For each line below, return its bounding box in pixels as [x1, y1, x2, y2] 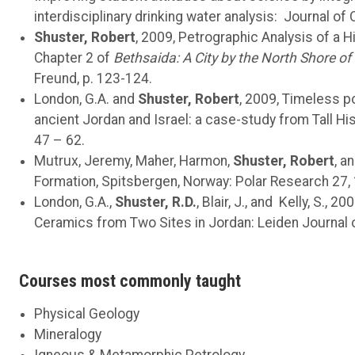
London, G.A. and [34, 90, 139, 107]
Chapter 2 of [34, 49, 114, 66]
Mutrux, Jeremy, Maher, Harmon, [34, 152, 234, 169]
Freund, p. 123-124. [34, 70, 156, 86]
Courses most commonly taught [19, 270, 241, 291]
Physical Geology [34, 305, 140, 322]
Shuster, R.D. [115, 193, 197, 210]
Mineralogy [34, 326, 102, 342]
